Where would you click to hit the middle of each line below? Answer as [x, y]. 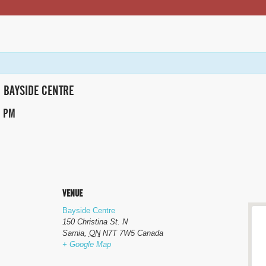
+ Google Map [86, 244]
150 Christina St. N [95, 221]
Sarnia [73, 233]
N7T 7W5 [118, 233]
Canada [150, 233]
